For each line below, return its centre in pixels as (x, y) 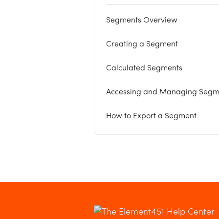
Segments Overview (142, 21)
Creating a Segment (142, 44)
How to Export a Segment (151, 116)
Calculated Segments (144, 68)
